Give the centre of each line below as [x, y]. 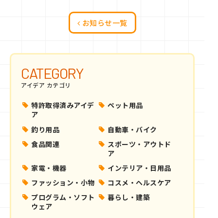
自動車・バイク [132, 129]
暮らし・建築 [129, 197]
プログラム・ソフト [63, 197]
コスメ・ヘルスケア [139, 183]
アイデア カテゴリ [46, 85]
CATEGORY [52, 73]
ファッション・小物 [63, 183]
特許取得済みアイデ [63, 105]
